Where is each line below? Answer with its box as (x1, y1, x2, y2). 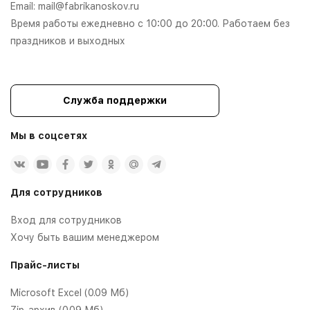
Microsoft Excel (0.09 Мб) (10, 286, 129, 298)
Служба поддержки (63, 95, 167, 107)
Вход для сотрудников (10, 214, 122, 226)
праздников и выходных (10, 35, 125, 46)
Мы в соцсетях (10, 129, 87, 141)
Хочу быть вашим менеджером (10, 231, 159, 243)
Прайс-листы (10, 259, 80, 271)
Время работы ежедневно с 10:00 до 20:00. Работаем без (10, 17, 290, 29)
